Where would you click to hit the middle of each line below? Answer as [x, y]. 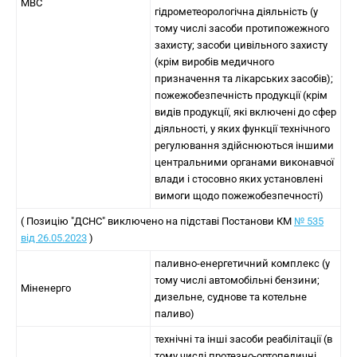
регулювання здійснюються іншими [244, 145]
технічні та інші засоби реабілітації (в [243, 339]
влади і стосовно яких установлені [239, 179]
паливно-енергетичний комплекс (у [242, 263]
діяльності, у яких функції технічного [242, 129]
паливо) [175, 314]
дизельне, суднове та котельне [231, 297]
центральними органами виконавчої [244, 162]
